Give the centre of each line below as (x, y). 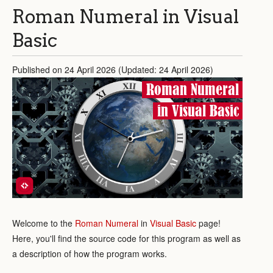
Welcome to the (44, 223)
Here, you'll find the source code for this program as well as (126, 238)
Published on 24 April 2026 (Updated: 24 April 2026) (113, 69)
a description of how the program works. (90, 253)
